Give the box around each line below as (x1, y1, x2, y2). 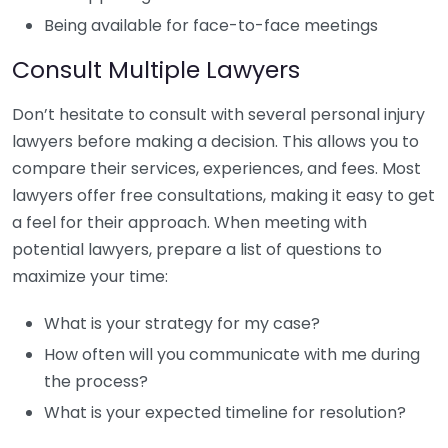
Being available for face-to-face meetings (44, 14, 378, 37)
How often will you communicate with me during (44, 343, 420, 366)
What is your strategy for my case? (44, 312, 320, 335)
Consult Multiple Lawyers (12, 53, 300, 86)
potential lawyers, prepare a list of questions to (12, 238, 382, 261)
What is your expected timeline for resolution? (44, 401, 406, 424)
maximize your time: (12, 265, 168, 288)
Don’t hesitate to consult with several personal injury (12, 103, 425, 126)
